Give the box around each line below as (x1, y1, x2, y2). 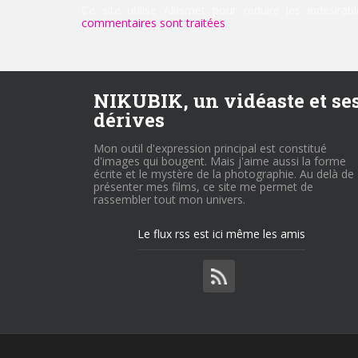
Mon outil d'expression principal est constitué (93, 141, 327, 156)
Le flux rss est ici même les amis (137, 226, 305, 241)
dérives (93, 107, 165, 133)
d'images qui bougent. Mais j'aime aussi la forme (93, 153, 346, 169)
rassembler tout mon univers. (93, 192, 245, 207)
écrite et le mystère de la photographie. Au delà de (93, 166, 354, 181)
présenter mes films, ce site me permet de (93, 179, 313, 194)
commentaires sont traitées (82, 15, 225, 30)
